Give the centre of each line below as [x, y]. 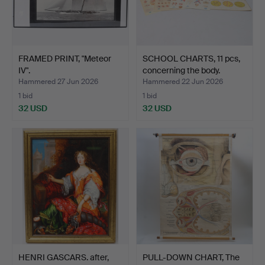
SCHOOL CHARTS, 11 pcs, [191, 58]
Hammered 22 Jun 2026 [183, 81]
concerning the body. [181, 70]
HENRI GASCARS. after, [64, 257]
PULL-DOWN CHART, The [191, 257]
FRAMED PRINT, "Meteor [65, 58]
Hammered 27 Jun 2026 [58, 81]
